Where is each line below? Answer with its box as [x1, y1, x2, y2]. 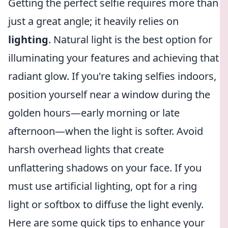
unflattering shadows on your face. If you [8, 161, 202, 175]
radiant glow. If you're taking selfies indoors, [8, 69, 216, 83]
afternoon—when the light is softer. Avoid [8, 124, 203, 138]
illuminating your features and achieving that [8, 51, 219, 65]
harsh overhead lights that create [8, 142, 164, 156]
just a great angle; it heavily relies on [8, 14, 179, 28]
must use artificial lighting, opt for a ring [8, 179, 197, 193]
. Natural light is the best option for [48, 33, 212, 46]
